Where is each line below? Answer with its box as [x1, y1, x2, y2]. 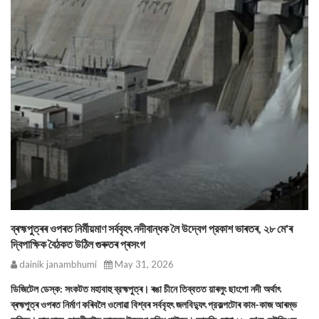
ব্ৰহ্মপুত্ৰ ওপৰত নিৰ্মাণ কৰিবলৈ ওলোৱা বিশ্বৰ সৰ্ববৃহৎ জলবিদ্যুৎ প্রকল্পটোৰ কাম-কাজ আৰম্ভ [11, 298, 297, 310]
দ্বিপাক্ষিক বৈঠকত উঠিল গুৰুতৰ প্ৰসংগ [11, 237, 145, 251]
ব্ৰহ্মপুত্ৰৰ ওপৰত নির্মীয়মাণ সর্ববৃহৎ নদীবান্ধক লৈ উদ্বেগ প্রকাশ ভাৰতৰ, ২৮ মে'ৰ [11, 221, 293, 235]
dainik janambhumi [17, 258, 97, 270]
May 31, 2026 [113, 258, 174, 270]
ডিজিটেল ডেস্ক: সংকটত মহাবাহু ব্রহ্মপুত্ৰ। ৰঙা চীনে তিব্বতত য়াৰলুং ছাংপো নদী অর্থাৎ [11, 283, 281, 295]
